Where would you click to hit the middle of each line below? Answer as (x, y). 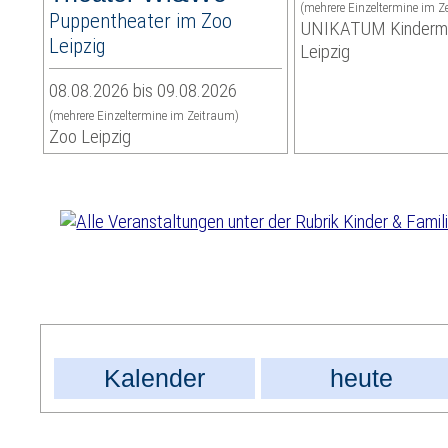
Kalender (155, 378)
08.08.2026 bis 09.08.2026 (143, 91)
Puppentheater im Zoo (141, 21)
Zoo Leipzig (90, 137)
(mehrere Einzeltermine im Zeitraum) (144, 116)
